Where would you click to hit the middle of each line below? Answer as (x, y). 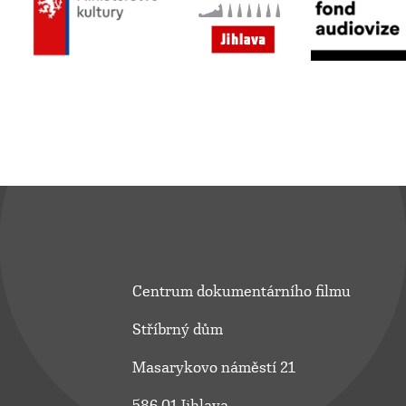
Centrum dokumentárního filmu (241, 292)
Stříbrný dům (177, 330)
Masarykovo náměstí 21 (213, 368)
